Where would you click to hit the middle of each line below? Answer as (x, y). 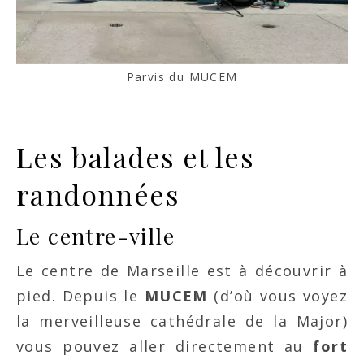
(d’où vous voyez (277, 296)
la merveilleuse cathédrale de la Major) (182, 321)
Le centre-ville (95, 236)
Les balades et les (136, 157)
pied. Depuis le (80, 296)
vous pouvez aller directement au (165, 347)
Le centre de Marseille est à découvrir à (182, 271)
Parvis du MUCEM (182, 77)
